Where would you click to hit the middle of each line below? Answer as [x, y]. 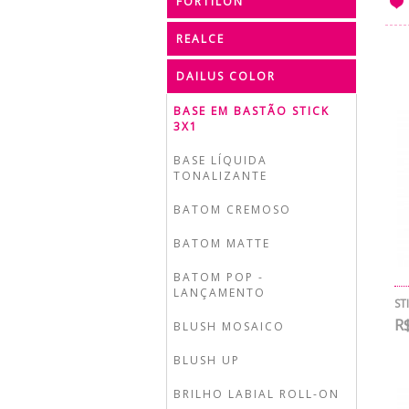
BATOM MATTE [222, 243]
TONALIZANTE [220, 176]
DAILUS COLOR [226, 76]
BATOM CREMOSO [232, 210]
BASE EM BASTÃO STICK [252, 111]
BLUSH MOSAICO [229, 326]
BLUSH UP [207, 360]
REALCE [200, 39]
